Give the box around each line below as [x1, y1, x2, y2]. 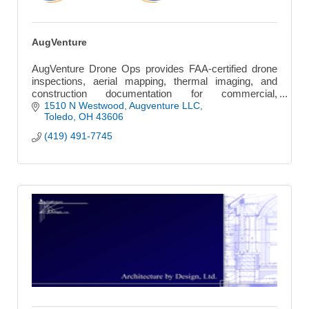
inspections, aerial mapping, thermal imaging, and [32, 74, 277, 87]
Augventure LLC [128, 99, 200, 111]
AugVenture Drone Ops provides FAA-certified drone [32, 62, 277, 74]
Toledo [43, 110, 73, 122]
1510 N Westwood [43, 99, 124, 111]
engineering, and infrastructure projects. [32, 99, 209, 112]
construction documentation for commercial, [32, 87, 277, 99]
